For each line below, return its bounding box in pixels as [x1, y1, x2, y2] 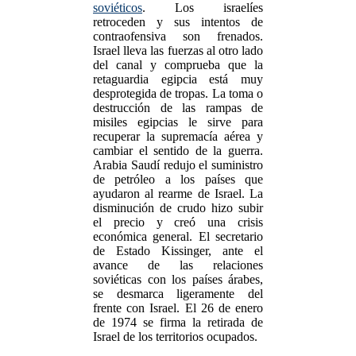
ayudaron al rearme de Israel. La [93, 187, 263, 200]
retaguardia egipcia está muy [93, 72, 263, 86]
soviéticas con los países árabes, [93, 273, 263, 286]
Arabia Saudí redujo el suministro [93, 158, 263, 172]
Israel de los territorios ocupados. [93, 330, 257, 343]
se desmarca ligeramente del [93, 287, 263, 300]
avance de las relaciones [93, 258, 263, 272]
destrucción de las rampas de [93, 101, 263, 114]
